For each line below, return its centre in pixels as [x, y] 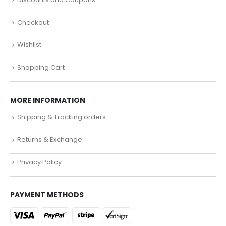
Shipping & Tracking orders [62, 117]
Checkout [33, 22]
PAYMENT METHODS [47, 195]
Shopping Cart [41, 68]
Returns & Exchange [50, 140]
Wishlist [29, 45]
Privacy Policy [39, 162]
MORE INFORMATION [48, 100]
